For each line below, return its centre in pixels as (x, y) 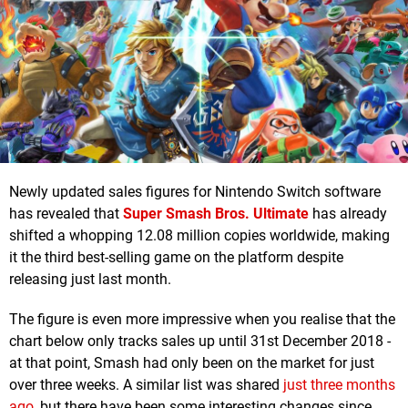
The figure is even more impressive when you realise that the (202, 320)
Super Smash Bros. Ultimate (216, 214)
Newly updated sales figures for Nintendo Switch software (195, 192)
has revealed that (66, 214)
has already (348, 214)
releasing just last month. (90, 280)
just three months (339, 385)
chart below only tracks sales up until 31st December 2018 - (200, 342)
